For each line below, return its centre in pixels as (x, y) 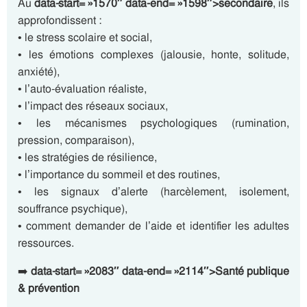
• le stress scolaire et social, (85, 37)
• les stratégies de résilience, (87, 157)
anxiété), (39, 72)
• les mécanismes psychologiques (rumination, (153, 123)
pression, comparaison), (76, 140)
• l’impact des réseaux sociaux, (93, 106)
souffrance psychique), (73, 209)
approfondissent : (60, 20)
